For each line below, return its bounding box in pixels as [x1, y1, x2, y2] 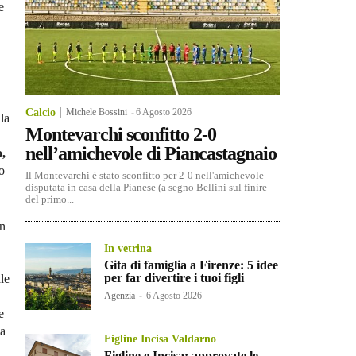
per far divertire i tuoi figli [104, 271, 245, 285]
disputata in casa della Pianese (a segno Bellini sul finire [25, 181, 267, 194]
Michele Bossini [66, 106, 127, 118]
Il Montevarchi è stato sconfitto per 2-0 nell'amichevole [25, 169, 264, 182]
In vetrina [104, 242, 153, 255]
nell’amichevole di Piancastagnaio [25, 143, 277, 164]
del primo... [25, 193, 74, 206]
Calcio [25, 106, 56, 119]
